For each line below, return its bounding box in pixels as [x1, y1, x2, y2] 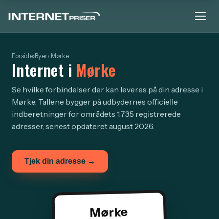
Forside [12, 52, 33, 60]
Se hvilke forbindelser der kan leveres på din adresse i [12, 85, 203, 94]
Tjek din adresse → [24, 157, 95, 165]
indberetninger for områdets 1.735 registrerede [12, 109, 181, 119]
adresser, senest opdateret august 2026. [12, 121, 154, 131]
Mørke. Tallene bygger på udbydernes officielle [12, 97, 178, 107]
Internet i [12, 58, 76, 81]
